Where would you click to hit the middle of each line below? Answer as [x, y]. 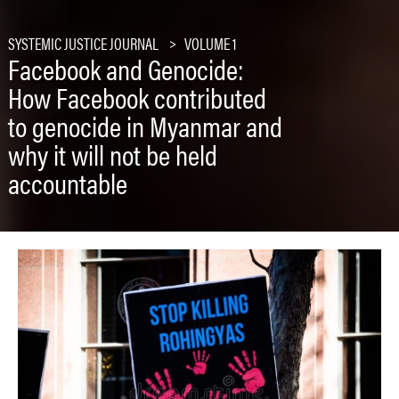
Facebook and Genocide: [125, 69]
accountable [67, 183]
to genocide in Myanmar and [145, 126]
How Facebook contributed [137, 97]
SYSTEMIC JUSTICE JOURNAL [83, 44]
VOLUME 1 [210, 44]
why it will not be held [112, 154]
